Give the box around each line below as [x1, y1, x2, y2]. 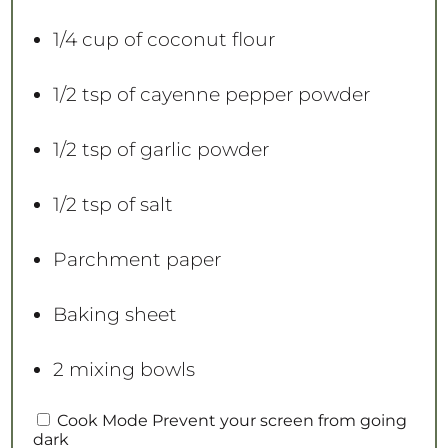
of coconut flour [118, 28, 275, 52]
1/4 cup [52, 28, 119, 52]
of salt [111, 193, 173, 217]
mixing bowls [63, 358, 195, 382]
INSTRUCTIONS [32, 410, 191, 435]
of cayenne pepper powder [111, 83, 370, 107]
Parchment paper [52, 248, 221, 272]
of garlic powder [111, 138, 269, 162]
